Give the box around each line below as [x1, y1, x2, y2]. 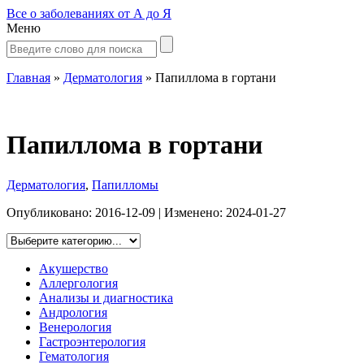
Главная [6, 71, 50, 84]
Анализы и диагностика [39, 290, 173, 305]
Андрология [39, 305, 107, 319]
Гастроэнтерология [39, 334, 145, 349]
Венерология [39, 319, 111, 334]
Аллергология [39, 275, 118, 290]
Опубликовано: [6, 205, 95, 219]
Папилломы [92, 177, 158, 192]
